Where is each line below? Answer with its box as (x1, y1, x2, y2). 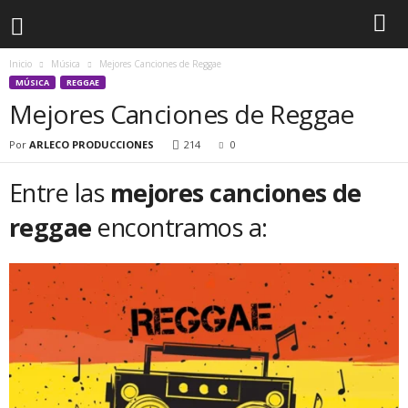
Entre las (9, 176, 110, 209)
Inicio (9, 57, 32, 70)
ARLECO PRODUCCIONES (29, 138, 154, 151)
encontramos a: (91, 210, 268, 244)
